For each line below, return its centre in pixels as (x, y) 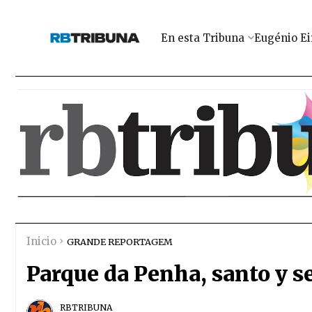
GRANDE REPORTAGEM (120, 241)
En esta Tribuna (203, 38)
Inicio (41, 242)
